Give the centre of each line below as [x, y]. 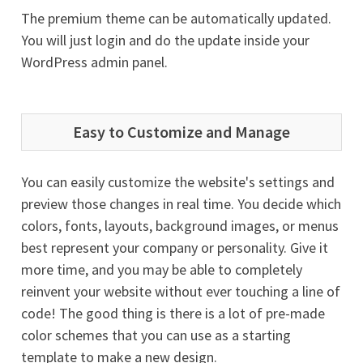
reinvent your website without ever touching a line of [181, 291]
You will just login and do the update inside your [165, 40]
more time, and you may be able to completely [162, 269]
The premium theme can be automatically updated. [176, 18]
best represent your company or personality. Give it [175, 248]
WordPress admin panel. [94, 62]
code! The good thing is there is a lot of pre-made [173, 313]
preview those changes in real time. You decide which [181, 204]
